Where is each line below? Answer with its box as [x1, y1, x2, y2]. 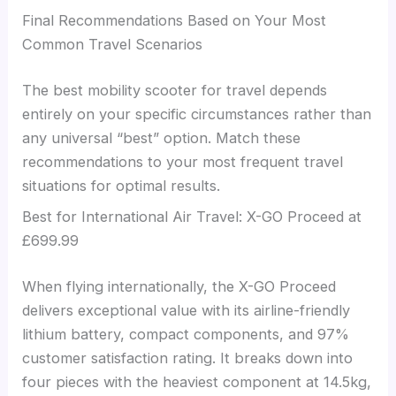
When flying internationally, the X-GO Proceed [22, 277, 337, 295]
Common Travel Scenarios [22, 35, 203, 54]
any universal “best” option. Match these [22, 128, 301, 147]
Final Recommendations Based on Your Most [22, 11, 327, 30]
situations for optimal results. [22, 176, 221, 194]
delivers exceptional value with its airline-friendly [22, 301, 351, 319]
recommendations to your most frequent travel [22, 152, 344, 171]
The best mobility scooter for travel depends [22, 80, 328, 99]
